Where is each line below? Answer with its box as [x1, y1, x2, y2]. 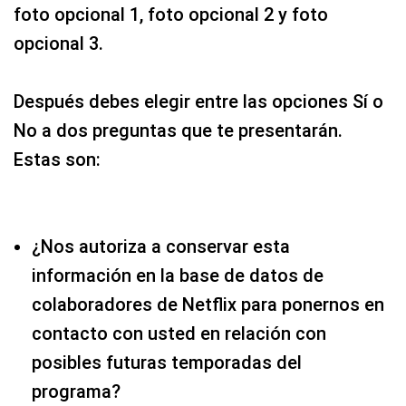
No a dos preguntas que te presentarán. [14, 119, 343, 141]
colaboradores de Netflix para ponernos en [32, 293, 384, 315]
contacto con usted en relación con [32, 322, 326, 344]
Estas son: [14, 148, 101, 170]
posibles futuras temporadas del [32, 351, 302, 373]
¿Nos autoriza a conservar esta [32, 235, 290, 257]
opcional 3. [14, 32, 103, 54]
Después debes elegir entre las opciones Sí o [14, 90, 383, 112]
